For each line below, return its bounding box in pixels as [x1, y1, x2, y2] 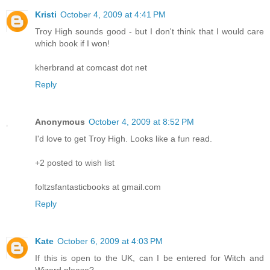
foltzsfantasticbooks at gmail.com [35, 181, 161, 192]
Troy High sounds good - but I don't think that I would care [35, 26, 264, 36]
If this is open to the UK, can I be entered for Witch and [35, 253, 264, 263]
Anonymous [35, 116, 85, 127]
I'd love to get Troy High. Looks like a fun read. [35, 133, 212, 143]
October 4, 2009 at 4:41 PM [60, 9, 166, 19]
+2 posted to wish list [35, 157, 115, 168]
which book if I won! [35, 38, 110, 48]
